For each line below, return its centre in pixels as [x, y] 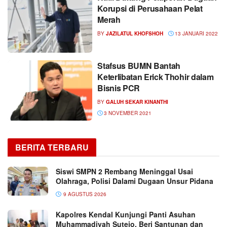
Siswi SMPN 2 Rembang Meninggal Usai [124, 172]
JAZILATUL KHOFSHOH [135, 34]
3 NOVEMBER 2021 [127, 113]
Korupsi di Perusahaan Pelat [150, 9]
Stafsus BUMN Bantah [139, 65]
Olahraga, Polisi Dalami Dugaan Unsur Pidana [135, 181]
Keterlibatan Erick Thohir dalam [156, 77]
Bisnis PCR [119, 88]
